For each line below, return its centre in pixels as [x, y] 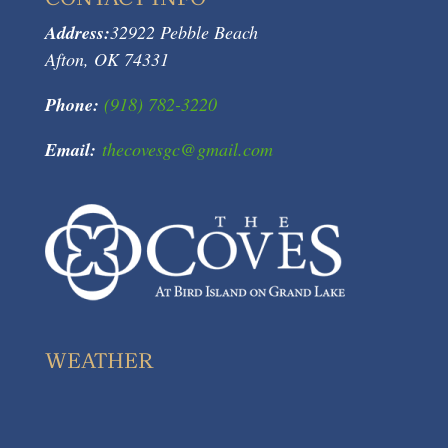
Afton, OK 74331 [106, 59]
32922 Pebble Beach [183, 32]
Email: [70, 149]
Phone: [71, 104]
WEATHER [99, 361]
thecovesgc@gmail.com [187, 149]
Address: [77, 32]
